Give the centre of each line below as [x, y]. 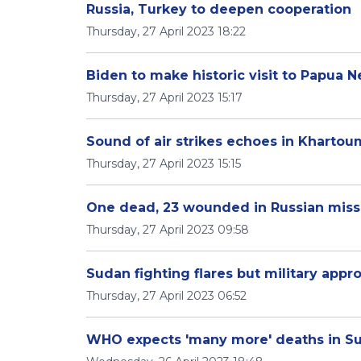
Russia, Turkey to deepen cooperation [219, 9]
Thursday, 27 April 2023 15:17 [164, 98]
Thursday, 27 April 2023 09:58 [168, 230]
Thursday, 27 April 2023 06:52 [166, 296]
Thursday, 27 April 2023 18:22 [166, 31]
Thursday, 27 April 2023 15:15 [164, 164]
